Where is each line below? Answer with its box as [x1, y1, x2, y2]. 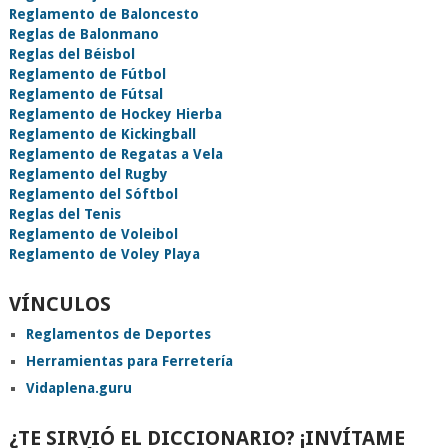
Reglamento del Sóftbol [8, 186, 178, 203]
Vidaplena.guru [25, 380, 132, 397]
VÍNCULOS [8, 292, 111, 317]
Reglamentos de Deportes [25, 326, 211, 343]
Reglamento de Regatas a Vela [8, 146, 223, 163]
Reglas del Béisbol [8, 46, 135, 63]
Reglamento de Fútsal [8, 86, 163, 103]
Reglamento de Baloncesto [8, 6, 199, 23]
